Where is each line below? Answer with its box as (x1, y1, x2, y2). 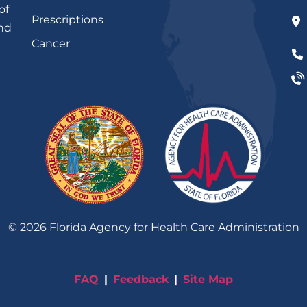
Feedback (113, 272, 169, 286)
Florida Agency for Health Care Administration (46, 220, 299, 234)
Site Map (183, 272, 233, 286)
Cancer (32, 36, 70, 50)
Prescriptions (32, 13, 103, 26)
